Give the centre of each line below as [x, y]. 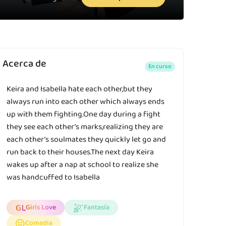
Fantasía [97, 208]
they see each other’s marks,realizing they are [85, 127]
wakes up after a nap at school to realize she [82, 165]
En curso [160, 66]
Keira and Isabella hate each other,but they [79, 89]
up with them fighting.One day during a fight [83, 115]
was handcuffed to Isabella [53, 178]
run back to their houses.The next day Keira [80, 152]
